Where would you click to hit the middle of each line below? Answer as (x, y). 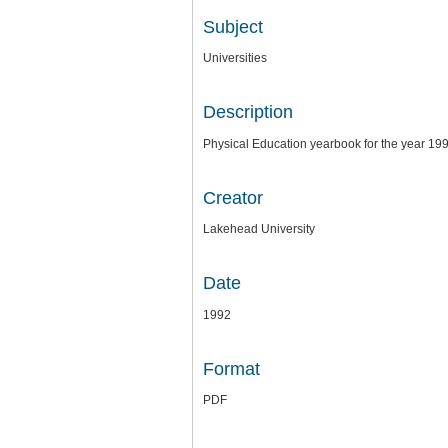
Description (248, 112)
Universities (235, 58)
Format (231, 368)
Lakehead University (259, 229)
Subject (233, 26)
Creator (233, 197)
